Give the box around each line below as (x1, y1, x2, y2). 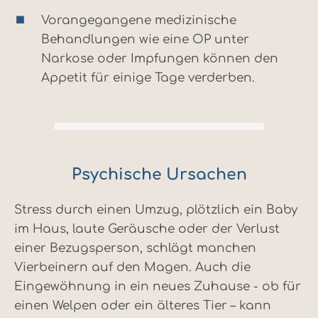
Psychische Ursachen (71, 166, 247, 184)
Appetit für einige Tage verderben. (41, 71, 255, 85)
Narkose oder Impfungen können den (41, 52, 278, 66)
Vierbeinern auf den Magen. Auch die (14, 261, 251, 275)
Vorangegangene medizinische (41, 13, 236, 28)
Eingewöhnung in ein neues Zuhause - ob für (14, 280, 301, 294)
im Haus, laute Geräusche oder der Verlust (14, 222, 280, 236)
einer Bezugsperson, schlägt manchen (14, 241, 256, 256)
